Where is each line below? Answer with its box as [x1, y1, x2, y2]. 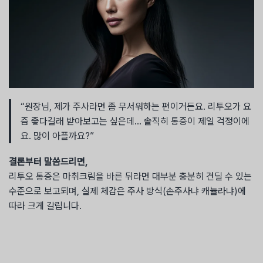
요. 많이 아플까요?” [21, 130, 94, 142]
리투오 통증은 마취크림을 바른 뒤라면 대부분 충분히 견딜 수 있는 [9, 171, 252, 183]
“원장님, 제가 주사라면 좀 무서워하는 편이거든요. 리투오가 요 [21, 101, 251, 113]
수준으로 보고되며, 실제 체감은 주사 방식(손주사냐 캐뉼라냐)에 [9, 186, 246, 197]
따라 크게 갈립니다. [9, 200, 82, 212]
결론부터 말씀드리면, [9, 156, 87, 168]
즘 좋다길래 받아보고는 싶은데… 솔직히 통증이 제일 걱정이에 [21, 116, 249, 127]
